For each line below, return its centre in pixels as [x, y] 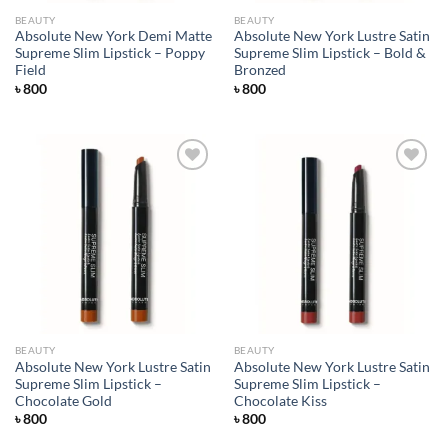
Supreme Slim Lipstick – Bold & [329, 53]
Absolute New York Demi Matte [113, 36]
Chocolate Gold [63, 400]
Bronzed [259, 70]
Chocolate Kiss [280, 400]
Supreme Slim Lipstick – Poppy [109, 53]
